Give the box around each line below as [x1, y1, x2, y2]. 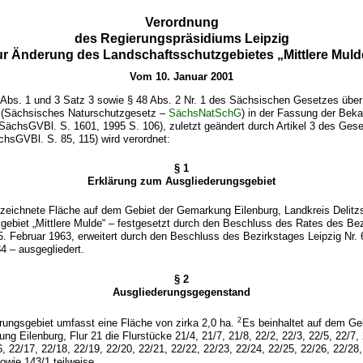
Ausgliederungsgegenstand [113, 285, 250, 298]
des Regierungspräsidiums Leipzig [74, 31, 289, 45]
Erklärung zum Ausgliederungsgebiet [88, 175, 275, 188]
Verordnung [144, 15, 219, 29]
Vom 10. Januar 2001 [130, 70, 233, 83]
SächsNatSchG [169, 107, 242, 120]
